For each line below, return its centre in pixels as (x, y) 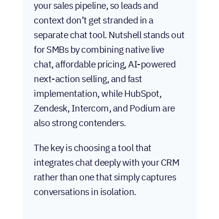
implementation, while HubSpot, (98, 93)
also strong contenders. (80, 122)
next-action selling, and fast (88, 78)
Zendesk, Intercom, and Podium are (104, 108)
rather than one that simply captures (105, 177)
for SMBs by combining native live (99, 49)
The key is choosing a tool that (93, 147)
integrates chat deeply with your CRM (106, 162)
